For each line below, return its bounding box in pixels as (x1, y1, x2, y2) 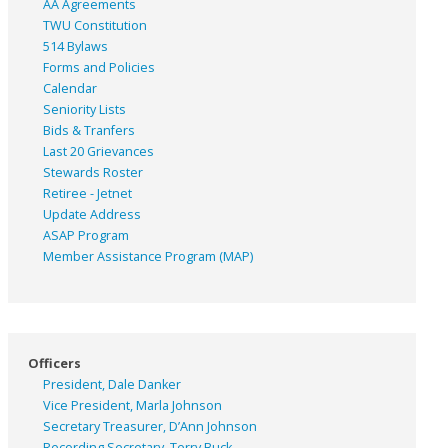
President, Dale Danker (43, 375, 181, 393)
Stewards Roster (43, 163, 143, 181)
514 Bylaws (43, 37, 108, 55)
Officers (28, 354, 81, 372)
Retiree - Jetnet (43, 184, 132, 202)
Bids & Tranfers (43, 121, 135, 139)
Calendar (43, 79, 97, 97)
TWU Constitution (43, 16, 147, 34)
